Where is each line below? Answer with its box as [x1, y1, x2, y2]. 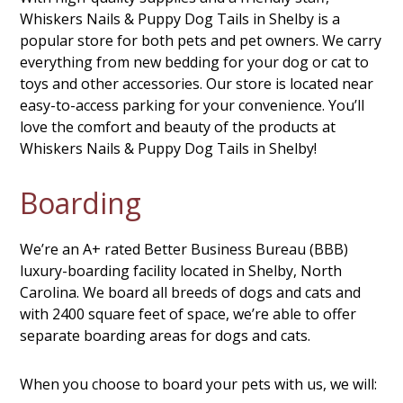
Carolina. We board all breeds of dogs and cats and [20, 282, 362, 302]
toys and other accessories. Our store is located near [20, 74, 374, 94]
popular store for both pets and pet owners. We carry [20, 31, 382, 50]
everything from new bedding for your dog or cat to [20, 52, 370, 72]
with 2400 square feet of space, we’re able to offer [20, 304, 357, 324]
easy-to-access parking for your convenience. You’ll [20, 95, 365, 115]
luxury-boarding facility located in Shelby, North [20, 261, 343, 281]
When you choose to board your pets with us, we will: [20, 374, 378, 394]
